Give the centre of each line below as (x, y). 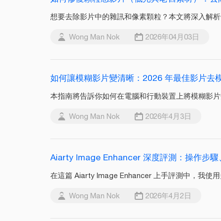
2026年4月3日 (168, 116)
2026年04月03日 (172, 37)
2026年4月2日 (168, 196)
